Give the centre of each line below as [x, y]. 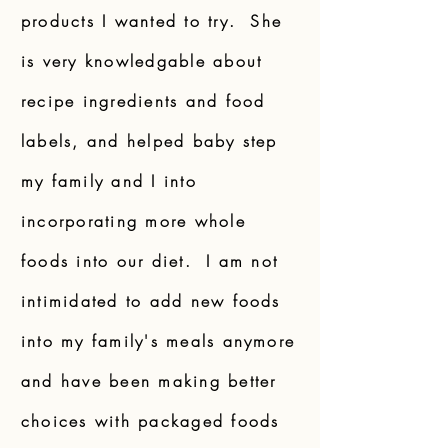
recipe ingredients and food [143, 101]
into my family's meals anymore [158, 341]
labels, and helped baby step [149, 141]
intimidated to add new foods [151, 301]
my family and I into [109, 181]
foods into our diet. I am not [150, 261]
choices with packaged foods [150, 421]
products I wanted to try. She [152, 21]
